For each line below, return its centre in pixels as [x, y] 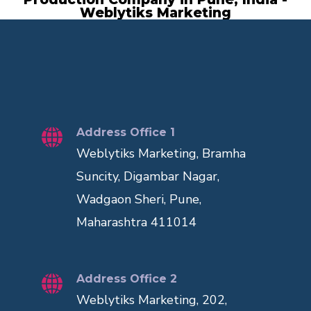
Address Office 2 [127, 279]
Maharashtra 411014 [136, 222]
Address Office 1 [126, 133]
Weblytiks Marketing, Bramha [161, 154]
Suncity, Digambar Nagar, [148, 177]
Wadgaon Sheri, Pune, [139, 200]
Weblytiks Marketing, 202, [152, 300]
